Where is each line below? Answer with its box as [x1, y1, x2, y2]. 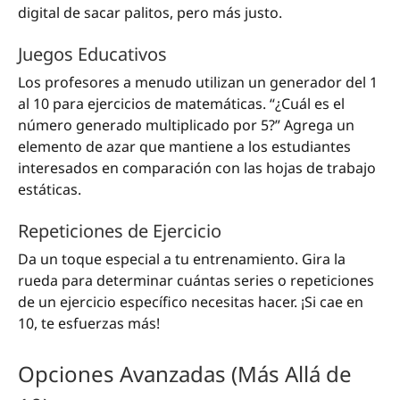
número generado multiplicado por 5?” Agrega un [18, 115, 354, 136]
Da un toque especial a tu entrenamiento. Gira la [18, 249, 346, 270]
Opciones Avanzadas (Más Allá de [18, 358, 352, 388]
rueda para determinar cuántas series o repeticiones [18, 271, 374, 291]
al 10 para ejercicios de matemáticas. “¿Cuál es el [18, 94, 345, 114]
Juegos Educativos [18, 42, 167, 67]
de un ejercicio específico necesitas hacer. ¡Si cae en [18, 292, 363, 312]
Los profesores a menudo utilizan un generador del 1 [18, 72, 378, 93]
